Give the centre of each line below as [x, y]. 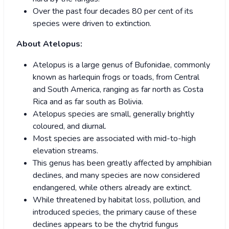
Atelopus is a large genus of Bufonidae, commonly [121, 65]
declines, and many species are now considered [116, 175]
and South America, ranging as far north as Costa [118, 89]
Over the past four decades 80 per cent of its [113, 11]
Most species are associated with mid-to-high [114, 138]
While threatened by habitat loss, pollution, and [117, 200]
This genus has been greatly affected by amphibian [122, 163]
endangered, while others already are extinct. [112, 187]
